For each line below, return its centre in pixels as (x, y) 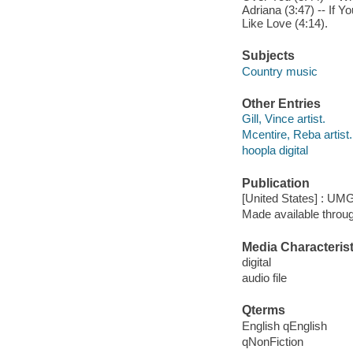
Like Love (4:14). (284, 23)
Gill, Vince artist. (283, 119)
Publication (275, 183)
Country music (279, 71)
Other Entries (281, 103)
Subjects (268, 56)
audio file (264, 278)
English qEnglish (284, 325)
